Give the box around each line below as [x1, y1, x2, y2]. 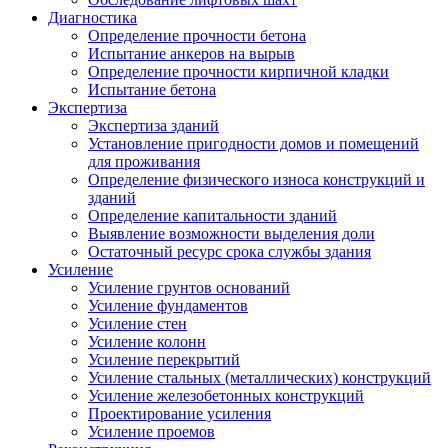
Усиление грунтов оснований [88, 279, 290, 296]
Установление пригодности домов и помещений [88, 135, 419, 152]
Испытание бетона [88, 81, 216, 98]
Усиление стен [88, 315, 187, 332]
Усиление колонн [88, 333, 206, 350]
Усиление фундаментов [88, 297, 248, 314]
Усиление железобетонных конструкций [88, 387, 364, 404]
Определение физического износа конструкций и [88, 171, 425, 188]
